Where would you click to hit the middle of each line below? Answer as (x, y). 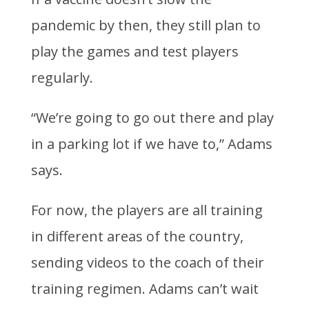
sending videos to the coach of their (147, 263)
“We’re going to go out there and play (152, 118)
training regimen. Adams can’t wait (144, 289)
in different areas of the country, (137, 237)
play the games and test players (134, 52)
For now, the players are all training (147, 210)
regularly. (62, 78)
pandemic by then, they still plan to (146, 26)
